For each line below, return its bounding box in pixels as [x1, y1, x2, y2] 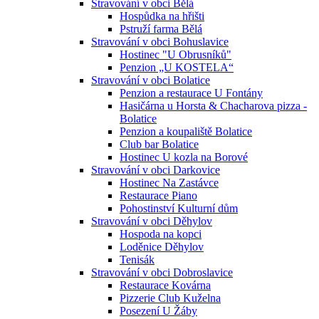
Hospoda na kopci [120, 228, 202, 240]
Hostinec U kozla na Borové [120, 151, 248, 163]
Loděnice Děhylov [120, 241, 204, 253]
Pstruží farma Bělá [120, 23, 202, 35]
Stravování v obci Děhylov [91, 215, 212, 227]
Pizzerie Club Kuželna [120, 292, 221, 304]
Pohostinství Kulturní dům [120, 202, 238, 214]
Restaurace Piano [120, 189, 197, 202]
